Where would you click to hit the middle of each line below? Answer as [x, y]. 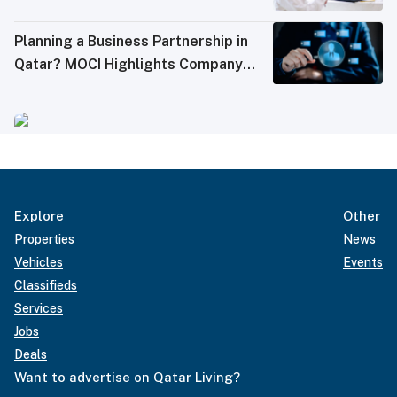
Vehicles [39, 262]
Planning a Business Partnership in [131, 41]
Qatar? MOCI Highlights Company [128, 64]
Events [363, 262]
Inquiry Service [65, 87]
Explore [39, 215]
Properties [44, 239]
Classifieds [46, 285]
